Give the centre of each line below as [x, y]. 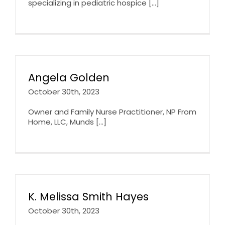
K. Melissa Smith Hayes [88, 196]
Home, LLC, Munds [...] [67, 122]
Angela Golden [69, 77]
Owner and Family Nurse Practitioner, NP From [112, 111]
